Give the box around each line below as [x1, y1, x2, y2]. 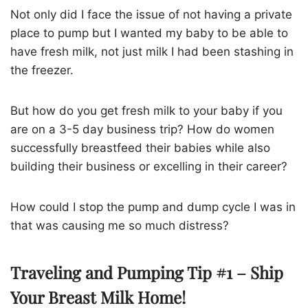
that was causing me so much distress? [10, 219, 229, 233]
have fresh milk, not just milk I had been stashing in [10, 45, 294, 59]
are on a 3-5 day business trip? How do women [10, 122, 274, 137]
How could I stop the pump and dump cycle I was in [10, 200, 296, 214]
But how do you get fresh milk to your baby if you [10, 104, 283, 118]
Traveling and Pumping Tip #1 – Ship [10, 261, 283, 284]
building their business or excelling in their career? [10, 159, 287, 174]
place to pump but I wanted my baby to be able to [10, 26, 288, 41]
